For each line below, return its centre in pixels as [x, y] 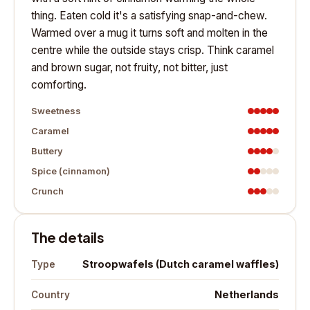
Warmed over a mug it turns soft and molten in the [149, 33]
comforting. [59, 85]
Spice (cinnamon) [71, 171]
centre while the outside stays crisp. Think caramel [153, 50]
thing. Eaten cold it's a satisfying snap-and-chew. [149, 16]
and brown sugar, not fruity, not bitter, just [129, 67]
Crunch [47, 191]
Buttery [47, 151]
